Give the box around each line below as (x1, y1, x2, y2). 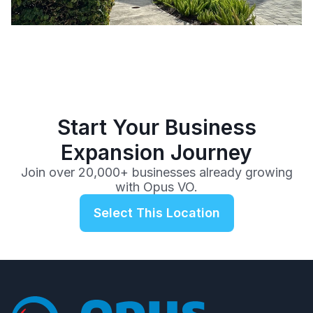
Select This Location (93, 205, 220, 220)
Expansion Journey (61, 140, 252, 165)
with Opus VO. (115, 180, 198, 194)
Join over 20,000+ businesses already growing (20, 165, 293, 180)
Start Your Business (57, 115, 256, 140)
